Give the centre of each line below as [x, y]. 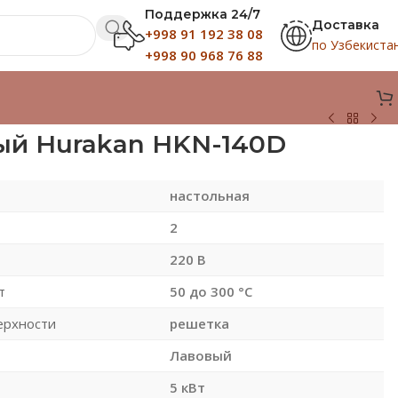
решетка [199, 323]
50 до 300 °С [211, 291]
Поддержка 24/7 [203, 14]
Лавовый [200, 355]
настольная [209, 195]
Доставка [346, 24]
